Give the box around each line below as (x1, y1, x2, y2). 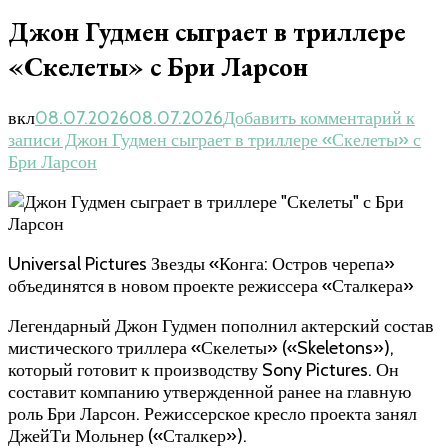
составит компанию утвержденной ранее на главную (8, 380, 411, 403)
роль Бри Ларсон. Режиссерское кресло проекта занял (8, 402, 417, 425)
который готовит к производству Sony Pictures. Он (8, 358, 399, 381)
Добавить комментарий (223, 106, 402, 129)
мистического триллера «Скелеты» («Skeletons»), (8, 336, 394, 359)
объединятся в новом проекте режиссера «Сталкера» (8, 274, 414, 297)
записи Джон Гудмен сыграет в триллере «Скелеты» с (8, 128, 421, 151)
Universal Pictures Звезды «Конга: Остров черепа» (8, 252, 395, 275)
